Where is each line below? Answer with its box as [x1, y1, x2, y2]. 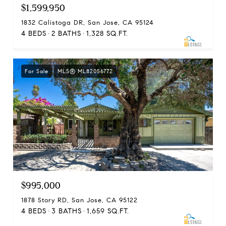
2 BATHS [51, 29, 81, 38]
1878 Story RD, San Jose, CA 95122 [21, 196, 138, 204]
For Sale [25, 67, 48, 75]
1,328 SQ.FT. [86, 29, 128, 38]
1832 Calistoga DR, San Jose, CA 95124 [21, 18, 154, 27]
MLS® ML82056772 [58, 67, 113, 75]
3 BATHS [51, 206, 82, 215]
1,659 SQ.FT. [87, 206, 129, 215]
